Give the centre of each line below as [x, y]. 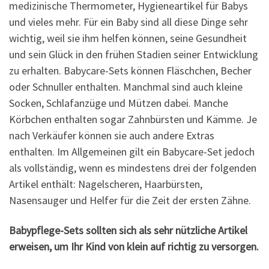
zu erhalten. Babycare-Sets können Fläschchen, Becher [130, 71]
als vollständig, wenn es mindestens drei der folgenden [133, 168]
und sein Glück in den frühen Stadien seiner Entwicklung [134, 55]
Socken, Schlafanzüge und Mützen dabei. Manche [119, 103]
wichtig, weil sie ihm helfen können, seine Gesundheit [128, 38]
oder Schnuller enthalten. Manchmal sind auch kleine [126, 87]
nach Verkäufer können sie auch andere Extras [112, 136]
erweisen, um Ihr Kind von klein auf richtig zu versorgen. [134, 246]
